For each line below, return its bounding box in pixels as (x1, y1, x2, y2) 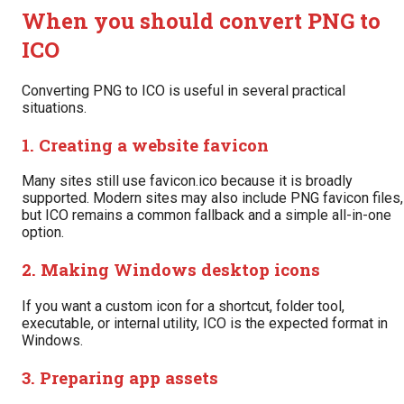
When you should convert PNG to (22, 6, 381, 36)
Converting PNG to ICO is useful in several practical (22, 81, 345, 99)
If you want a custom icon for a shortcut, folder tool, (22, 297, 344, 315)
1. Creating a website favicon (22, 133, 269, 156)
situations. (22, 98, 87, 116)
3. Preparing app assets (22, 365, 218, 389)
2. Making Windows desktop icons (22, 258, 320, 281)
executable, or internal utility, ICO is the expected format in (22, 314, 388, 332)
